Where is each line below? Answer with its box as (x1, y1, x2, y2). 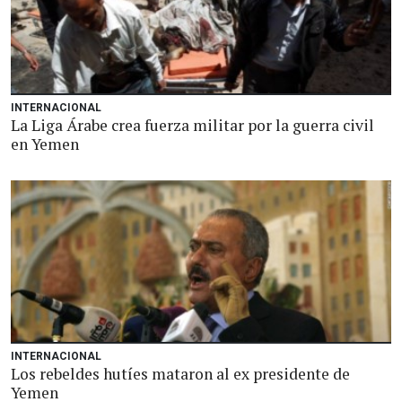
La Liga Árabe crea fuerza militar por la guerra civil (11, 115, 374, 135)
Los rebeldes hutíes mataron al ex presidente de (11, 363, 350, 384)
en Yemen (11, 134, 79, 154)
